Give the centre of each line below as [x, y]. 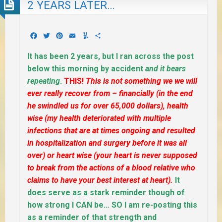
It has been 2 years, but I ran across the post [111, 56]
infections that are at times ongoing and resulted [111, 131]
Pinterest [80, 36]
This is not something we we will [141, 81]
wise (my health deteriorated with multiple [99, 118]
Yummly [103, 36]
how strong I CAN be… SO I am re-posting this [112, 205]
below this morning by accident [86, 69]
